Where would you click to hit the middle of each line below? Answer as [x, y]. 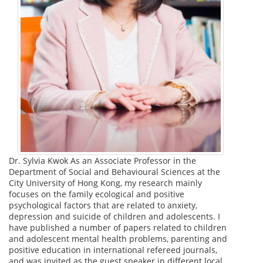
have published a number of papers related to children [118, 227]
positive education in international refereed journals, [113, 249]
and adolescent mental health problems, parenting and [118, 238]
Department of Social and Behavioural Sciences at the [114, 171]
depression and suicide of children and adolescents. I [114, 216]
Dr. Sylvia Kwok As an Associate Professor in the [102, 160]
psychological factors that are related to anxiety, [103, 205]
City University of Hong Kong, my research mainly [105, 183]
